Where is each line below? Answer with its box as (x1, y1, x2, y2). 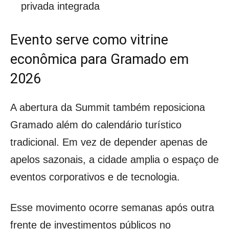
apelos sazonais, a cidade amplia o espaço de (10, 154, 219, 166)
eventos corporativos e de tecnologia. (10, 171, 180, 183)
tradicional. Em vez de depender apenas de (10, 136, 208, 148)
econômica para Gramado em (10, 51, 189, 68)
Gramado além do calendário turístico (10, 119, 181, 131)
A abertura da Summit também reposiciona (10, 102, 205, 113)
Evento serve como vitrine (10, 32, 168, 49)
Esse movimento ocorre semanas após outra (10, 202, 214, 214)
